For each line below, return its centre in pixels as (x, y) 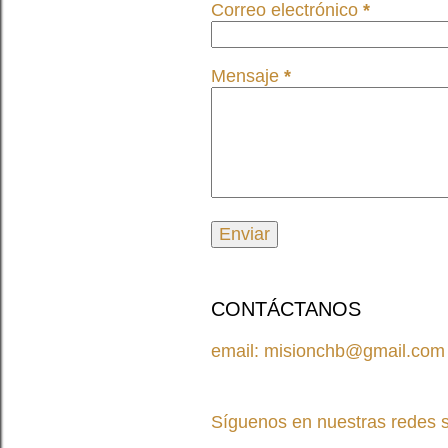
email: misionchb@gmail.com (328, 351)
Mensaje (247, 76)
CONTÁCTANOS (286, 309)
